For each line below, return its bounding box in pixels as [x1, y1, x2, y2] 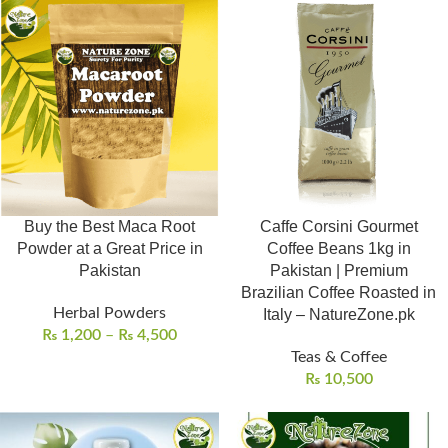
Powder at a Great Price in [16, 240, 203, 257]
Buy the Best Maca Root [24, 218, 195, 235]
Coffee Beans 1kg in [266, 240, 411, 257]
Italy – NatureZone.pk [262, 306, 415, 323]
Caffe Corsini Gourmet [259, 218, 418, 235]
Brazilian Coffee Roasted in [241, 284, 436, 301]
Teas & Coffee [290, 349, 387, 365]
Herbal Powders [53, 305, 166, 321]
